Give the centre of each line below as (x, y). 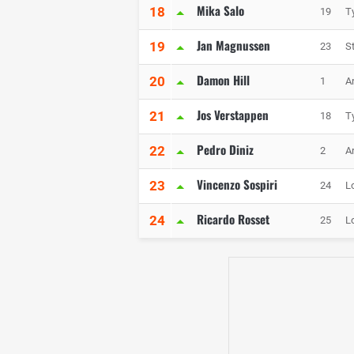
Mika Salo (220, 11)
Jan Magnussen (233, 45)
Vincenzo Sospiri (237, 185)
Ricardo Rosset (233, 219)
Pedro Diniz (225, 150)
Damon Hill (223, 80)
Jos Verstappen (233, 115)
